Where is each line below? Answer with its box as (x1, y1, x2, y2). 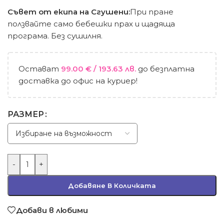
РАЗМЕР (7, 109, 44, 119)
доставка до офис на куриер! (18, 76, 137, 86)
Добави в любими (16, 205, 88, 215)
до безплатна (138, 64, 194, 74)
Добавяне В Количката (68, 181, 156, 190)
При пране (130, 7, 173, 17)
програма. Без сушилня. (7, 31, 102, 41)
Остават (18, 64, 61, 74)
